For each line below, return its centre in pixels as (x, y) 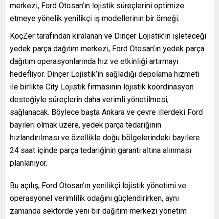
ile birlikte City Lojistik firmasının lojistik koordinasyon (102, 87)
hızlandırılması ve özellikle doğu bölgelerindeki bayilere (105, 138)
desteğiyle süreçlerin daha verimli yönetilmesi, (89, 100)
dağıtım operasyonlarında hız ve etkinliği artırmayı (94, 62)
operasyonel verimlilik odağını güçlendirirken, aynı (94, 198)
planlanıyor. (29, 163)
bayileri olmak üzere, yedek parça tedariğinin (86, 125)
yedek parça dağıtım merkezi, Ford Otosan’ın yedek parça (107, 49)
